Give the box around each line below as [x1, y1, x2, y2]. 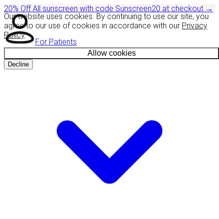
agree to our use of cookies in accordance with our [4, 21, 182, 30]
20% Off [4, 4, 33, 13]
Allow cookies [87, 49, 136, 57]
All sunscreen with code [33, 4, 115, 13]
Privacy [182, 21, 207, 30]
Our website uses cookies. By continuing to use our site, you [4, 12, 209, 21]
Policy [4, 30, 24, 40]
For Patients [35, 37, 77, 46]
